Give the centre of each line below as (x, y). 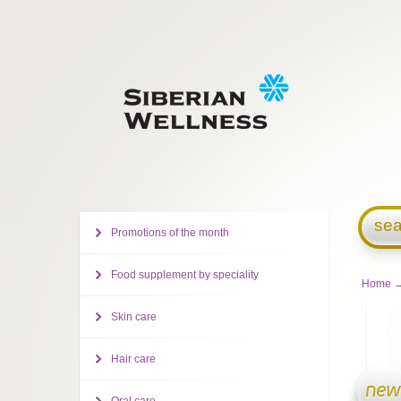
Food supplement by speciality (184, 275)
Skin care (133, 317)
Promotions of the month (170, 233)
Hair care (133, 359)
